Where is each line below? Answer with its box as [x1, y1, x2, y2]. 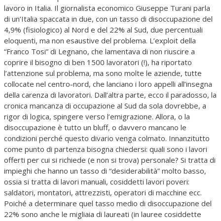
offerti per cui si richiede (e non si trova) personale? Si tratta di [4, 154, 216, 165]
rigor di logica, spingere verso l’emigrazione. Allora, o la [4, 111, 190, 121]
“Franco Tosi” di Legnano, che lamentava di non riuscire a [4, 46, 195, 56]
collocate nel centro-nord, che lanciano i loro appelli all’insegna [4, 78, 212, 89]
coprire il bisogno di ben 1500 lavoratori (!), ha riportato [4, 57, 192, 67]
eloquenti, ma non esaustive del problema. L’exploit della [4, 35, 196, 45]
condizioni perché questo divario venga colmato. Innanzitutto [4, 133, 210, 143]
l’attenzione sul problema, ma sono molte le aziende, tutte [4, 68, 202, 78]
